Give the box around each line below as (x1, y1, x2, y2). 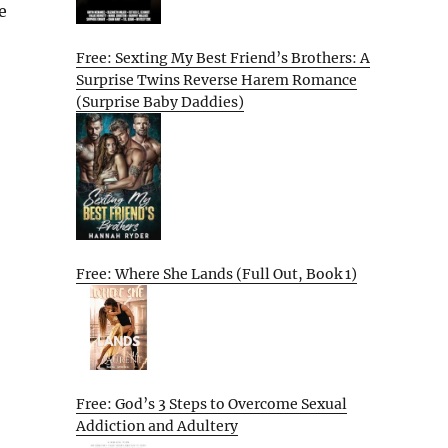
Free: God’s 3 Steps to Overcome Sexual (76, 394, 347, 413)
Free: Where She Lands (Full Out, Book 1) (76, 265, 357, 284)
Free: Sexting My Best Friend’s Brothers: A (76, 48, 370, 67)
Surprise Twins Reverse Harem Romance (76, 70, 357, 89)
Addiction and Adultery (76, 416, 238, 435)
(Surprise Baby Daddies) (76, 92, 244, 111)
